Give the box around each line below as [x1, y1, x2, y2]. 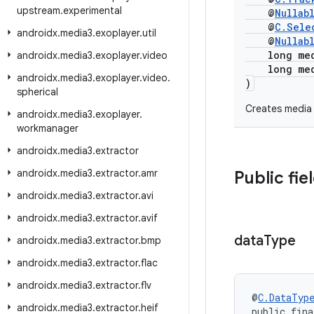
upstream [17, 4, 60, 17]
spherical [17, 86, 58, 98]
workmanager [17, 122, 78, 135]
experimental [63, 4, 122, 17]
